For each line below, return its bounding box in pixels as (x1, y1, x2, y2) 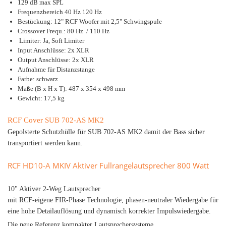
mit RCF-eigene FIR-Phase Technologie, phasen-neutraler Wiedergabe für (8, 196, 218, 204)
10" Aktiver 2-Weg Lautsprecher (8, 185, 100, 193)
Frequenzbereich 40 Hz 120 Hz (18, 8, 102, 16)
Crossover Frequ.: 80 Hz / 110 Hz (18, 27, 111, 35)
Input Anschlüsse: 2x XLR (18, 46, 89, 54)
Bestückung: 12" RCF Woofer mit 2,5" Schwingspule (18, 18, 162, 25)
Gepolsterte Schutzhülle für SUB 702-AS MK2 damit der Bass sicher (8, 128, 205, 136)
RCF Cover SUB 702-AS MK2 (8, 116, 104, 124)
